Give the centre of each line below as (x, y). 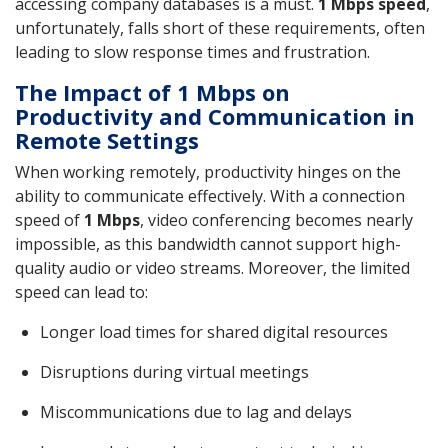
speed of (49, 220)
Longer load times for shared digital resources (214, 332)
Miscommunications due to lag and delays (196, 412)
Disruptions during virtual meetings (174, 372)
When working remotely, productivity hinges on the (208, 172)
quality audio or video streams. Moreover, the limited (212, 268)
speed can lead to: (81, 292)
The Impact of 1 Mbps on (152, 92)
